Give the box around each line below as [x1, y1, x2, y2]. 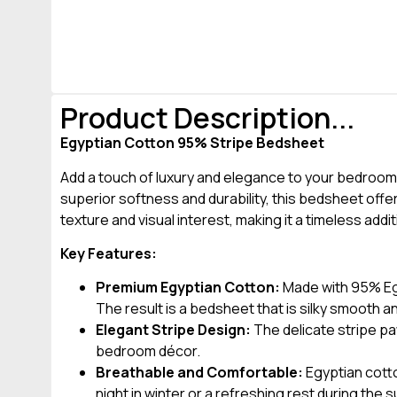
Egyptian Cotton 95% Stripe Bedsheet [60, 133, 324, 153]
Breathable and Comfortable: [96, 362, 303, 383]
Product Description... [60, 98, 354, 138]
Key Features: [60, 244, 157, 264]
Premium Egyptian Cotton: [96, 277, 280, 298]
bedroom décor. [96, 341, 200, 362]
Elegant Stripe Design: [96, 320, 251, 340]
